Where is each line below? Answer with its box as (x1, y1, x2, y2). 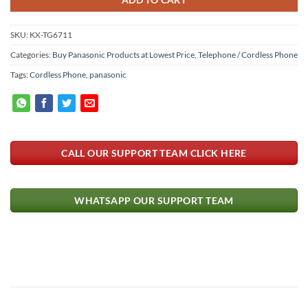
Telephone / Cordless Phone (198, 50, 298, 60)
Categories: (10, 50, 52, 60)
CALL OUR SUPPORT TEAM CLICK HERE (61, 146, 247, 159)
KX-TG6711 (30, 30, 72, 40)
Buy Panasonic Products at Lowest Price (52, 50, 195, 60)
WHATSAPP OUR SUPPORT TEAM (74, 195, 234, 207)
